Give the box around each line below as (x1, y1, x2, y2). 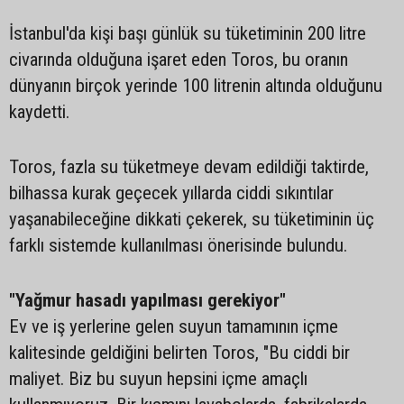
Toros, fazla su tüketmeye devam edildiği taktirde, (9, 156, 369, 178)
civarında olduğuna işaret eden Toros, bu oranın (9, 49, 348, 70)
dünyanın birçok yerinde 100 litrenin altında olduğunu (9, 75, 382, 96)
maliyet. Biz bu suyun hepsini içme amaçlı (9, 368, 308, 390)
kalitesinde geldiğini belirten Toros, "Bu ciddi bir (9, 342, 350, 363)
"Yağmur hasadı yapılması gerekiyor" (9, 289, 286, 311)
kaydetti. (9, 101, 69, 123)
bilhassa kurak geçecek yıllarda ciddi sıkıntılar (9, 182, 334, 204)
